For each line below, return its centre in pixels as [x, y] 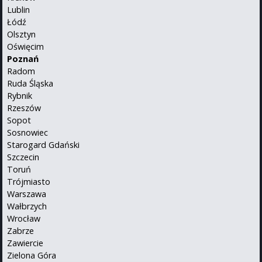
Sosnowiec [27, 133]
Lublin [18, 10]
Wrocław [24, 219]
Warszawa [27, 194]
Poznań [23, 59]
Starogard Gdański [43, 145]
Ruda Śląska [30, 84]
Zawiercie [25, 243]
